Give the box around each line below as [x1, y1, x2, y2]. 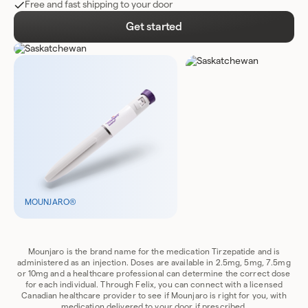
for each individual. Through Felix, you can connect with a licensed [25, 280, 283, 289]
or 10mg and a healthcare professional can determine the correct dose [17, 269, 291, 278]
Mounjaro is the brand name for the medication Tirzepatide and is [27, 247, 280, 256]
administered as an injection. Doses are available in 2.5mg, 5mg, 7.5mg [17, 258, 291, 267]
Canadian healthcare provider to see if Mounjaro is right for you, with [21, 291, 287, 300]
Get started [125, 21, 183, 32]
